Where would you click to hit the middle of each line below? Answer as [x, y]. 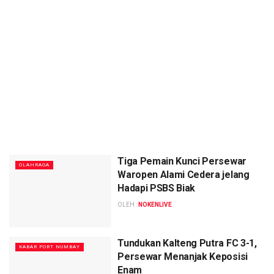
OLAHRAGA [34, 165]
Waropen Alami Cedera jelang [183, 174]
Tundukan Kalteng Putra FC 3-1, [187, 243]
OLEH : [128, 204]
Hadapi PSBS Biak [157, 188]
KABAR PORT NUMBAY [50, 247]
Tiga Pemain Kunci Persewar [182, 161]
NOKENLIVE [155, 204]
